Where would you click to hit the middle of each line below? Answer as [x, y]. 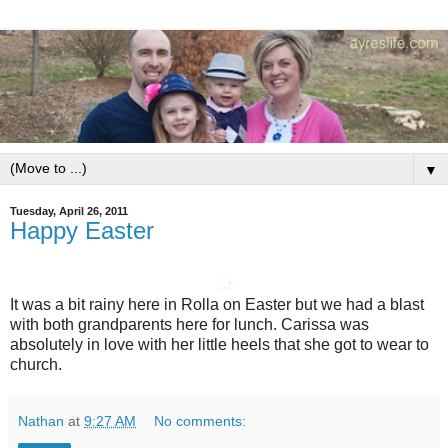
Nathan [41, 420]
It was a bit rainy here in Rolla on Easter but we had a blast [217, 304]
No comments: [200, 420]
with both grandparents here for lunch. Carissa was [189, 324]
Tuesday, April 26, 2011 [69, 211]
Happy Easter [82, 231]
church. [36, 364]
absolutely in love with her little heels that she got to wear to [219, 344]
